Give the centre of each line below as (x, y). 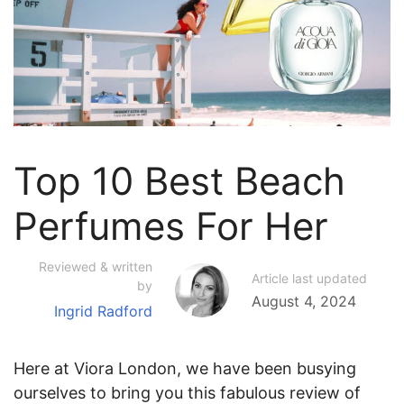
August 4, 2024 (304, 302)
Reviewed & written (96, 267)
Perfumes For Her (171, 226)
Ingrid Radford (103, 311)
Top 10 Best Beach (179, 181)
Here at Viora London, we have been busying (185, 368)
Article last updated (309, 278)
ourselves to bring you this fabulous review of (187, 392)
